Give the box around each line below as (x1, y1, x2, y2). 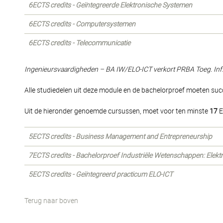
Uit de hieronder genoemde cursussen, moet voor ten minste (24, 107, 210, 115)
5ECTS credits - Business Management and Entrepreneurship (28, 132, 212, 140)
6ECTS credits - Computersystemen (28, 20, 135, 28)
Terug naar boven (24, 197, 78, 205)
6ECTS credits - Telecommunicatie (28, 39, 130, 47)
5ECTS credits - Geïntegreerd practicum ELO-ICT (28, 170, 173, 178)
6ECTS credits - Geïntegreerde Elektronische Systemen (28, 1, 192, 9)
